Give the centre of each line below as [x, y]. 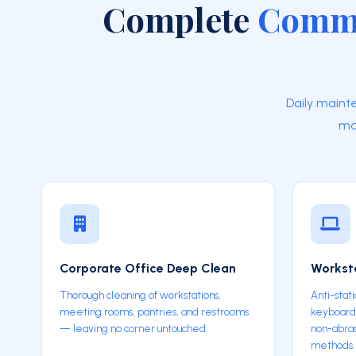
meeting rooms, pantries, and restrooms [154, 311]
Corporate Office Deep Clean [148, 268]
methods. [332, 345]
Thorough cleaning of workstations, [140, 295]
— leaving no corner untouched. [133, 328]
